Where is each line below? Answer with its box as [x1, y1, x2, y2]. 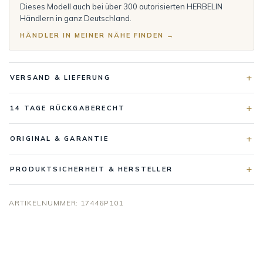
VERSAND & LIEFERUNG [10, 73, 110, 82]
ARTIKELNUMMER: [9, 198, 81, 207]
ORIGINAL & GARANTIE [10, 134, 109, 143]
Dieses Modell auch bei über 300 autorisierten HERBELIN [20, 1, 222, 11]
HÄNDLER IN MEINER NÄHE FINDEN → [20, 31, 175, 39]
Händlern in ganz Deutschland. [20, 13, 131, 23]
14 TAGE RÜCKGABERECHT [10, 103, 126, 112]
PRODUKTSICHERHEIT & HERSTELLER [10, 164, 173, 173]
